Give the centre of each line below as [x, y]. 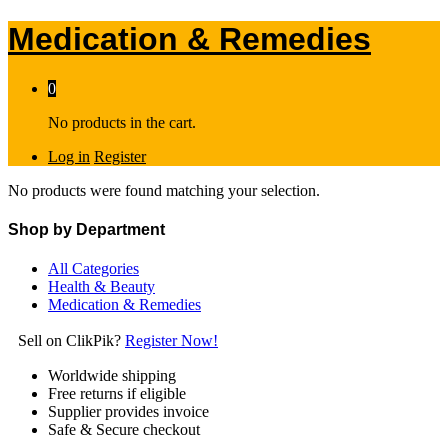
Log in [69, 156]
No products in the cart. [122, 122]
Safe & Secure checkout [124, 430]
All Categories [93, 269]
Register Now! [171, 341]
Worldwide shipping [112, 376]
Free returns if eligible [117, 394]
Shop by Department [86, 230]
